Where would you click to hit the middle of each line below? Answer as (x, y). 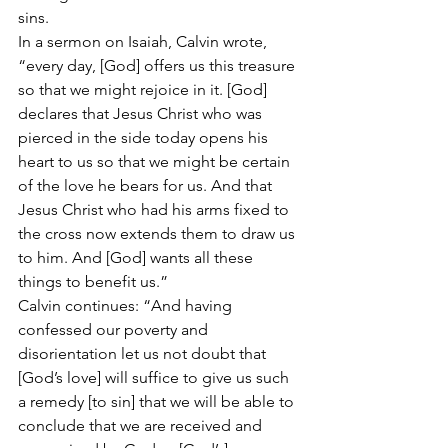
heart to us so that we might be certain (156, 162)
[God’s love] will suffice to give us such (155, 378)
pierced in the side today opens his (145, 138)
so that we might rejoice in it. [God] (144, 90)
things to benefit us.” (93, 282)
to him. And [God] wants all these (137, 258)
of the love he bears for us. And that (147, 186)
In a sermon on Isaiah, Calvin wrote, (144, 42)
